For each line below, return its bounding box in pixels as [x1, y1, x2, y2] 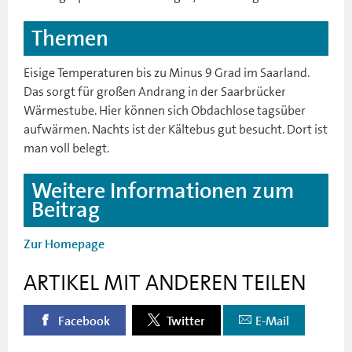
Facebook [56, 313, 110, 329]
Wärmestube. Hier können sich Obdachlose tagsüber [24, 101, 306, 119]
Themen [31, 24, 108, 53]
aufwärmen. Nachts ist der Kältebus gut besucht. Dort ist [24, 120, 328, 137]
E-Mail [255, 313, 289, 329]
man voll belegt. [24, 139, 109, 156]
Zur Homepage [24, 236, 104, 252]
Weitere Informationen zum [31, 176, 294, 205]
